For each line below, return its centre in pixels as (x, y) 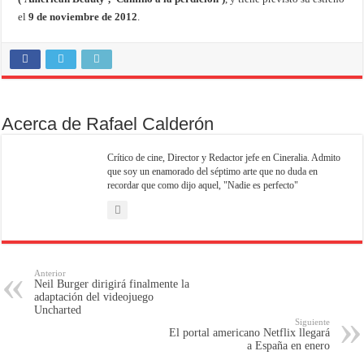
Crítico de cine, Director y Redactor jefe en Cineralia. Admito (224, 158)
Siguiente (312, 322)
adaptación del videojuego (94, 297)
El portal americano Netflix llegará (249, 333)
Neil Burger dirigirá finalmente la (112, 284)
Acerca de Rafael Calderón (108, 124)
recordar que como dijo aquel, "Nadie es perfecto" (203, 186)
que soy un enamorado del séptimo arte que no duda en (213, 172)
